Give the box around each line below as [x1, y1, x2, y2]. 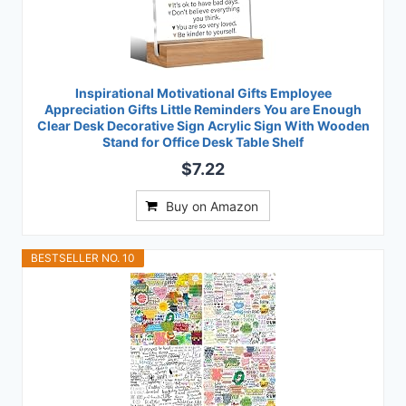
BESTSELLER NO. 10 [31, 251, 135, 266]
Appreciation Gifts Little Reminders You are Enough [44, 101, 362, 118]
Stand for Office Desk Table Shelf [102, 134, 304, 150]
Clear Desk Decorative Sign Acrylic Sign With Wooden [36, 118, 370, 134]
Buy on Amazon [166, 198, 258, 215]
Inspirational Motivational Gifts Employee [74, 85, 332, 101]
